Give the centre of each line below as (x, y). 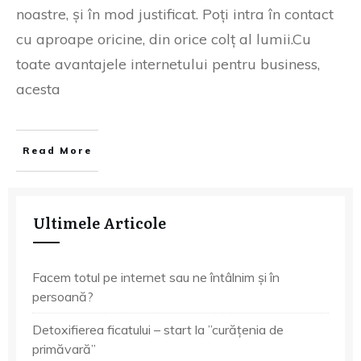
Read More (57, 150)
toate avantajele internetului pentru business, (168, 64)
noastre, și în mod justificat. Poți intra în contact (175, 14)
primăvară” (64, 349)
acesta (38, 89)
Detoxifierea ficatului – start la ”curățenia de (158, 329)
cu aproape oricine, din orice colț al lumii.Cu (164, 39)
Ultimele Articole (100, 222)
